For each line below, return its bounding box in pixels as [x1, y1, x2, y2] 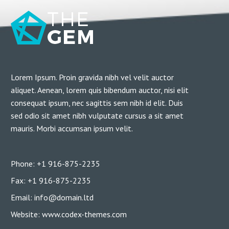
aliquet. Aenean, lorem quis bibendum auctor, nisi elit [11, 85, 189, 96]
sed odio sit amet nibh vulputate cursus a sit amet [11, 110, 184, 121]
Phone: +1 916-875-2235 [11, 158, 100, 169]
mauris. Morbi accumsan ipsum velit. [11, 123, 133, 134]
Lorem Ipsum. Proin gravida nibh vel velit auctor [11, 72, 174, 83]
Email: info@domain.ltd [11, 192, 94, 203]
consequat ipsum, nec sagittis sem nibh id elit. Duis [11, 98, 183, 108]
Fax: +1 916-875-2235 [11, 175, 91, 186]
